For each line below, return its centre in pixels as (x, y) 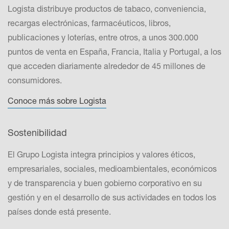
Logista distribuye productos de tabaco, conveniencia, (107, 8)
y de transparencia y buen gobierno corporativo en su (105, 183)
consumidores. (35, 80)
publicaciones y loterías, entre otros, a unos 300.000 (103, 37)
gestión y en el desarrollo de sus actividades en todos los (112, 197)
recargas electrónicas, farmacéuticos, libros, (89, 23)
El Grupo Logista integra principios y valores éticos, (101, 154)
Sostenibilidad (37, 132)
